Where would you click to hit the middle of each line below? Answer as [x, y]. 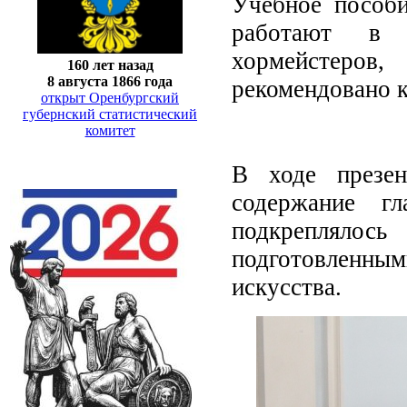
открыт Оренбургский [110, 97]
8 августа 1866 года [110, 81]
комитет [110, 130]
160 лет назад [110, 65]
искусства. [287, 287]
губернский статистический [110, 114]
